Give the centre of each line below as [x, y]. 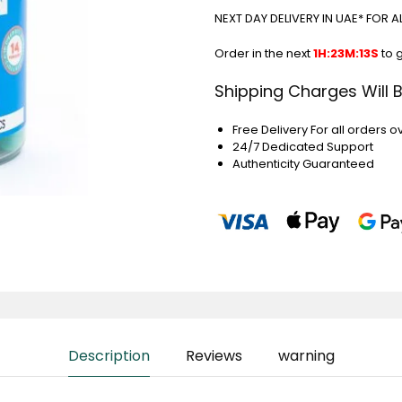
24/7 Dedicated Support [302, 146]
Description [109, 356]
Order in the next [264, 53]
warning [306, 356]
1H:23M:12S [346, 53]
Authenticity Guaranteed [303, 163]
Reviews [214, 356]
